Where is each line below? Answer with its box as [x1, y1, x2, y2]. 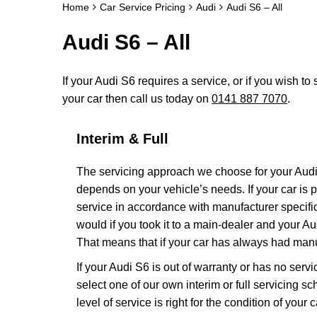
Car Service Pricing [100, 1, 185, 13]
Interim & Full [76, 131, 168, 146]
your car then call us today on [62, 93, 212, 105]
